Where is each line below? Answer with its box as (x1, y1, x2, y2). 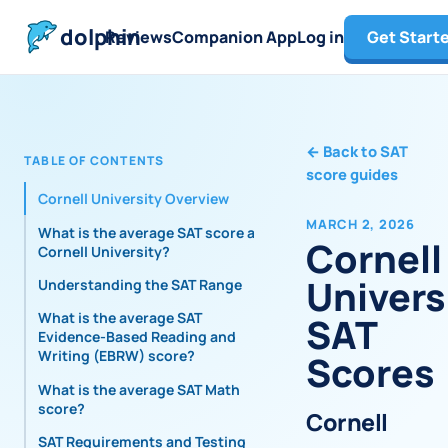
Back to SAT (323, 141, 408, 161)
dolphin (60, 22, 141, 51)
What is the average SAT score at (38, 222, 261, 242)
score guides (306, 164, 398, 184)
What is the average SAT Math (38, 379, 240, 399)
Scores (306, 347, 435, 399)
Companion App (172, 25, 297, 48)
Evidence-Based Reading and (38, 327, 236, 347)
